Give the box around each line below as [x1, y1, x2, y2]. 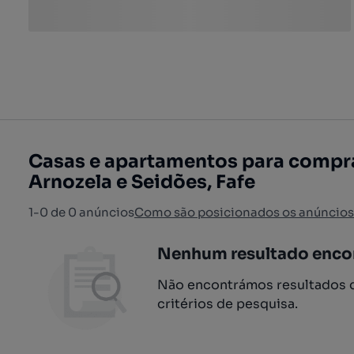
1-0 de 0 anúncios [28, 205, 134, 220]
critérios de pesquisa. [157, 296, 298, 312]
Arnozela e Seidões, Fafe [28, 171, 255, 194]
